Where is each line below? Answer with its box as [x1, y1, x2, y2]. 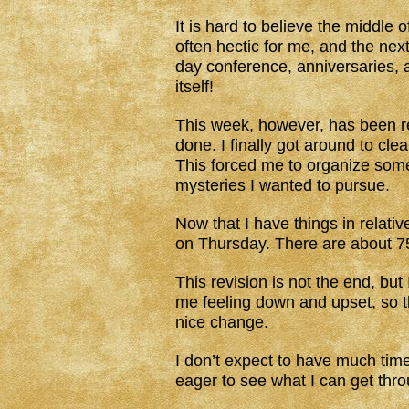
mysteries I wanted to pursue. [175, 176, 390, 194]
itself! [175, 78, 214, 96]
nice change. [175, 313, 268, 331]
